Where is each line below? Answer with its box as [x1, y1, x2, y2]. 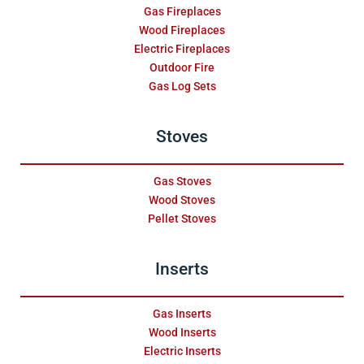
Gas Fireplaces [143, 5, 221, 19]
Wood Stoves [149, 193, 215, 207]
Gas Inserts [153, 307, 211, 321]
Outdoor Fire [149, 61, 214, 75]
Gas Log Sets [148, 80, 216, 93]
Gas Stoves [153, 175, 211, 188]
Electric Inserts [143, 344, 221, 358]
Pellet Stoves [148, 212, 216, 226]
